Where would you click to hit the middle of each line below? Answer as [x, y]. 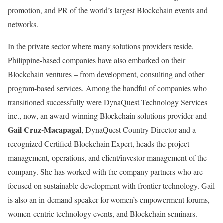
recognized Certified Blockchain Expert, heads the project [99, 144]
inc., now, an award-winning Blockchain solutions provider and [107, 116]
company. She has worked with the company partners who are [105, 172]
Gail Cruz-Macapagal [45, 130]
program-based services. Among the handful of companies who [107, 88]
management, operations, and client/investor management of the [107, 158]
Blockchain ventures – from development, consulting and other [106, 74]
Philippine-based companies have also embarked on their [97, 60]
